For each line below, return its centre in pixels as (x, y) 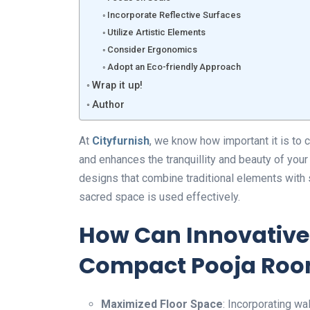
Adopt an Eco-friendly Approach (174, 67)
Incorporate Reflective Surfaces (174, 15)
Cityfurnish (119, 141)
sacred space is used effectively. (159, 197)
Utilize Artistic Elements (157, 32)
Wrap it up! (117, 85)
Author (108, 105)
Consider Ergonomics (153, 49)
